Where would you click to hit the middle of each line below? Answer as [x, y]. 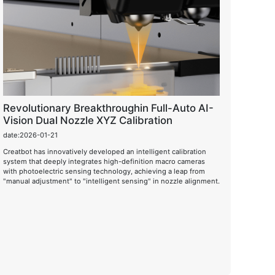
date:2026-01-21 [30, 135]
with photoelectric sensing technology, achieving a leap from [104, 171]
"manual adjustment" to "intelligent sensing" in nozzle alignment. [111, 181]
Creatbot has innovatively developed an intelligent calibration [104, 151]
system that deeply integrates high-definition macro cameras [104, 161]
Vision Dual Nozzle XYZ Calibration [87, 120]
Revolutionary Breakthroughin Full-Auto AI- [108, 108]
